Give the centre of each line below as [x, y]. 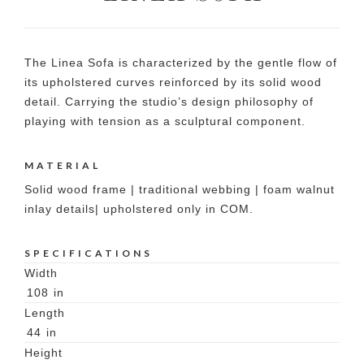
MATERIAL [63, 166]
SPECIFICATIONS [89, 253]
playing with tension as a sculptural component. [165, 121]
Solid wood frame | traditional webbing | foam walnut [180, 190]
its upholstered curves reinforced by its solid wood [173, 82]
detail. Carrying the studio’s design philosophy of [169, 102]
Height [43, 353]
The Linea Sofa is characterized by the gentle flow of [181, 63]
